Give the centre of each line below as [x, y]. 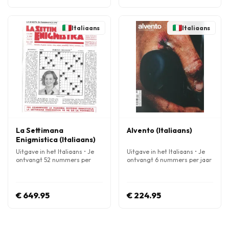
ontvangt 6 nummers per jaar [169, 160]
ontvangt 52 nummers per [53, 160]
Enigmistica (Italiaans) [56, 140]
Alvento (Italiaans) [159, 130]
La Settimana [40, 130]
